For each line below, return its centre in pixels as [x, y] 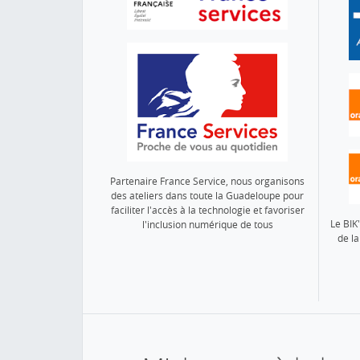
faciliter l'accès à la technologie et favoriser [207, 210]
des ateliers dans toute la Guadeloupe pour [208, 195]
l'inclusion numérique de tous [207, 224]
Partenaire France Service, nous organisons [208, 181]
